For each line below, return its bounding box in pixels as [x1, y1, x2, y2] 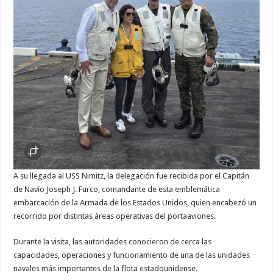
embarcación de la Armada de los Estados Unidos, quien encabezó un [13, 197, 257, 207]
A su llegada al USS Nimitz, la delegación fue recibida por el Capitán [13, 171, 250, 180]
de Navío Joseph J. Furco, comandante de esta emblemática [13, 184, 221, 194]
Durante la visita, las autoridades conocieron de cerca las [13, 236, 212, 246]
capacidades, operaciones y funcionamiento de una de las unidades [13, 250, 250, 260]
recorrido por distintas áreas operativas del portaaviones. [13, 211, 216, 221]
